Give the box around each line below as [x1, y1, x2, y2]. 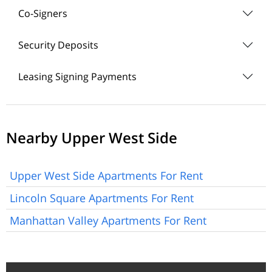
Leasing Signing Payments [18, 69, 137, 83]
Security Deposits [18, 38, 98, 52]
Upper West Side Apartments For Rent [10, 168, 203, 183]
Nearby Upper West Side [6, 127, 177, 148]
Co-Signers [18, 6, 67, 20]
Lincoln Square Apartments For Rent [10, 191, 194, 206]
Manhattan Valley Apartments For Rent [10, 213, 206, 228]
